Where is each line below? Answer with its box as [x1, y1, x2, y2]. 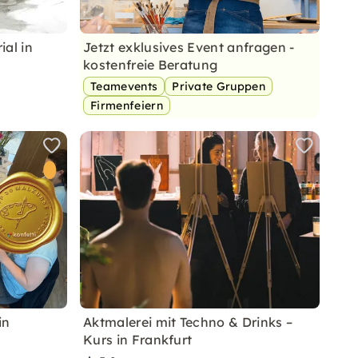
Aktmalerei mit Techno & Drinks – [83, 314, 293, 330]
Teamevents [90, 79, 158, 93]
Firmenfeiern [90, 98, 163, 113]
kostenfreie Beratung [83, 57, 218, 73]
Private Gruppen [172, 79, 266, 93]
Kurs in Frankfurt [83, 332, 193, 348]
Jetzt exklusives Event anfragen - [83, 39, 295, 55]
